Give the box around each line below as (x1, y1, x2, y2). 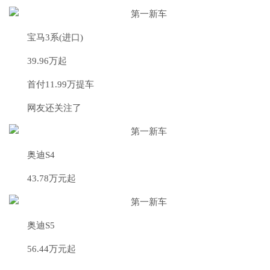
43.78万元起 (27, 174, 76, 183)
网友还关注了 (27, 103, 81, 113)
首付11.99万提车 (27, 80, 94, 89)
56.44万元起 (27, 244, 76, 254)
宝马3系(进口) (27, 33, 83, 42)
